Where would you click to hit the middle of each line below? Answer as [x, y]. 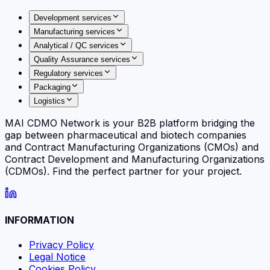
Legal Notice [57, 257]
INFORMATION [39, 220]
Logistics [49, 101]
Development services [73, 17]
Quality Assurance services [82, 59]
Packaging [52, 87]
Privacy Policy [61, 245]
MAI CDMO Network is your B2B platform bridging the [130, 123]
